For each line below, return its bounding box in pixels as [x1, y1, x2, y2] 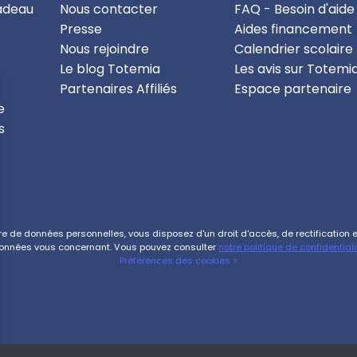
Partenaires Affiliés [59, 80, 177, 99]
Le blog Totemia [59, 60, 160, 79]
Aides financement [233, 20, 352, 39]
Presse [59, 20, 102, 39]
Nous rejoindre [59, 40, 149, 59]
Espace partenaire [233, 80, 351, 99]
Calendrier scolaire [233, 40, 353, 59]
